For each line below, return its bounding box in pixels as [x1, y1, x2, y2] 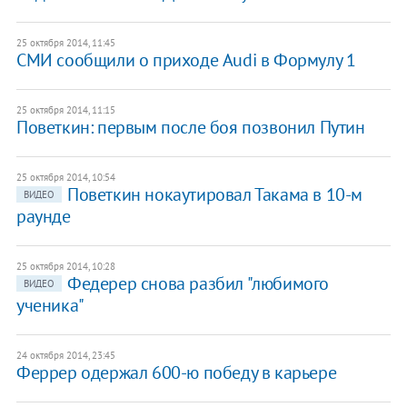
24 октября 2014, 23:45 [15, 349, 115, 362]
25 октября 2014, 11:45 [15, 36, 115, 50]
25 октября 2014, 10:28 [15, 260, 115, 273]
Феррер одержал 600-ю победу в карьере [15, 361, 337, 385]
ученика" [15, 293, 84, 318]
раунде [15, 204, 71, 229]
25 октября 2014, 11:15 [15, 104, 115, 117]
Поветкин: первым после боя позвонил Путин [15, 115, 365, 140]
